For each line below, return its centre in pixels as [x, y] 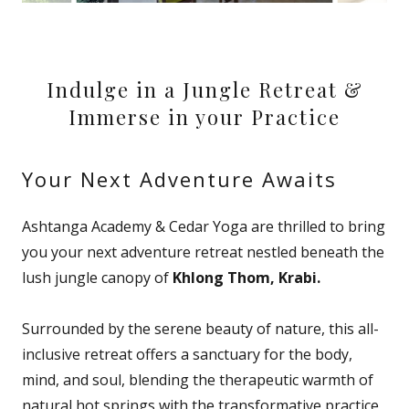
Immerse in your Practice [204, 117]
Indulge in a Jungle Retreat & [204, 89]
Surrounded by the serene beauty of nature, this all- [200, 329]
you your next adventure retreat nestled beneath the [203, 252]
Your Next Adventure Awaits [179, 179]
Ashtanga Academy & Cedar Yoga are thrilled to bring [204, 226]
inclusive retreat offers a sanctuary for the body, [187, 354]
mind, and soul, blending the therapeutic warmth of [198, 380]
